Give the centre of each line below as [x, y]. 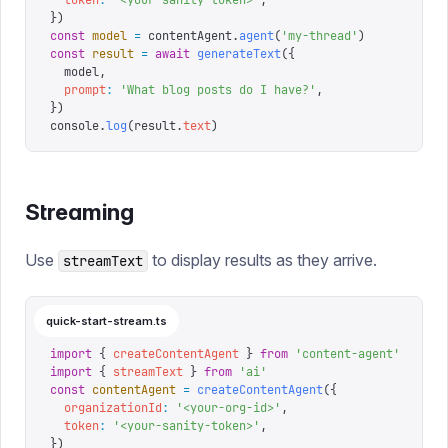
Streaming [79, 211]
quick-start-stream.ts [106, 321]
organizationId [106, 408]
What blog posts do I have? [218, 90]
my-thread [319, 36]
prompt [78, 90]
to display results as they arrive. [262, 260]
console [74, 126]
